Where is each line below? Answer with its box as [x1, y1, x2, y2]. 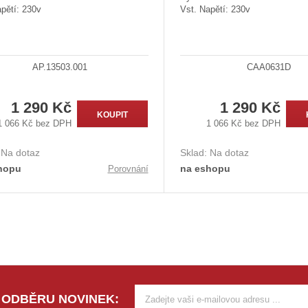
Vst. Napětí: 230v [179, 4, 250, 15]
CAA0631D [246, 62, 291, 73]
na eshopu [179, 162, 230, 174]
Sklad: [179, 146, 210, 158]
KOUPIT [97, 109, 129, 120]
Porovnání [107, 164, 148, 175]
